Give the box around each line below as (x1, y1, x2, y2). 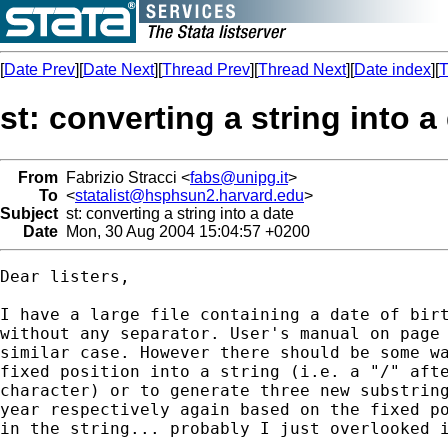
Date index (354, 61, 431, 78)
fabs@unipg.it (190, 168, 288, 186)
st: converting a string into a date (58, 204, 294, 222)
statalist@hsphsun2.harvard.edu (75, 186, 304, 204)
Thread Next (258, 61, 346, 78)
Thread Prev (162, 61, 250, 78)
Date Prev (4, 61, 75, 78)
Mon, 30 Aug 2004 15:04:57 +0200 (58, 222, 310, 240)
